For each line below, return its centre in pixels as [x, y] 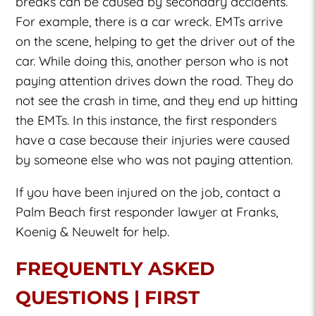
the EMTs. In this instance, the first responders [146, 120]
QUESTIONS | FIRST [108, 297]
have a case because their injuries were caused [153, 140]
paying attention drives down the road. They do [155, 80]
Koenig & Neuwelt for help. [93, 231]
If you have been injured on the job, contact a [148, 192]
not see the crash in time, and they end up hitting [157, 100]
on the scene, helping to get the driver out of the [156, 41]
